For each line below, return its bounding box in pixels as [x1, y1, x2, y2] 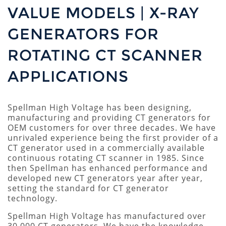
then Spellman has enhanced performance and [8, 162, 208, 174]
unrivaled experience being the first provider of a [8, 132, 218, 143]
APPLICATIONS [8, 67, 129, 86]
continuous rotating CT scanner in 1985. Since [8, 152, 204, 163]
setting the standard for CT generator [8, 183, 169, 194]
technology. [8, 193, 58, 204]
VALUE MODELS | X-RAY [8, 4, 199, 22]
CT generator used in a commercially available [8, 142, 205, 153]
